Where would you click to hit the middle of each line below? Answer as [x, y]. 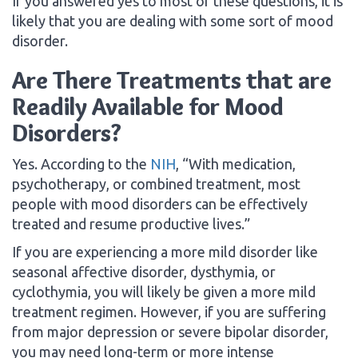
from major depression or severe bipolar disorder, [170, 331]
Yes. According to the [81, 163]
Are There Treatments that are [172, 80]
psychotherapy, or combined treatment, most [156, 183]
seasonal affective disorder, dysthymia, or [144, 271]
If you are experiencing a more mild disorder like [165, 251]
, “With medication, [236, 163]
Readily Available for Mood [148, 106]
